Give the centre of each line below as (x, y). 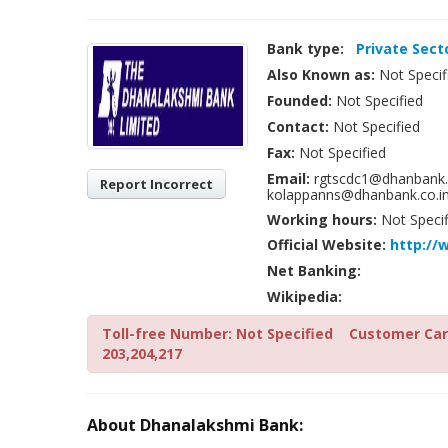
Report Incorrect (156, 184)
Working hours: (322, 219)
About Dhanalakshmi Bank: (195, 425)
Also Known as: (321, 74)
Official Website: (326, 244)
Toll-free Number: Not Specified (219, 333)
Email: (288, 178)
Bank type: (305, 48)
